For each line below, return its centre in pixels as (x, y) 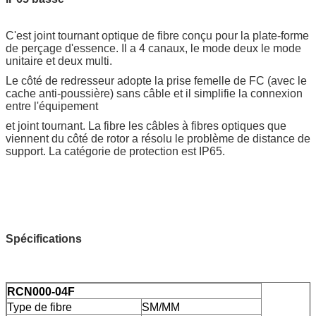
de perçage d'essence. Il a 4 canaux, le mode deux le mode (153, 48)
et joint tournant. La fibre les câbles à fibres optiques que (146, 126)
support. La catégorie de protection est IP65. (115, 151)
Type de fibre (39, 307)
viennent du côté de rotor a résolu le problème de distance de (158, 138)
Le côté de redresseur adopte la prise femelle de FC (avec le (156, 80)
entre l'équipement (52, 106)
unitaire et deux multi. (59, 61)
